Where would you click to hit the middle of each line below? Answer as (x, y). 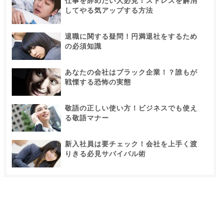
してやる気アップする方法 (109, 11)
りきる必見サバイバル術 (105, 154)
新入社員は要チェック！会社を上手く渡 (131, 144)
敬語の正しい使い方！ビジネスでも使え (131, 108)
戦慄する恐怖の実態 (98, 82)
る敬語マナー (87, 118)
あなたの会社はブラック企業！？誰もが (131, 72)
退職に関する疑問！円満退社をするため (131, 37)
